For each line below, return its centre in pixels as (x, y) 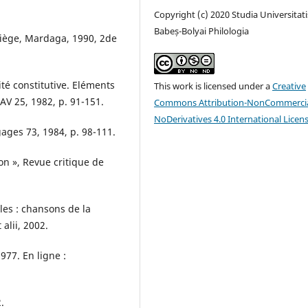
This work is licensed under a (213, 86)
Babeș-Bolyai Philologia (202, 31)
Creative (289, 86)
